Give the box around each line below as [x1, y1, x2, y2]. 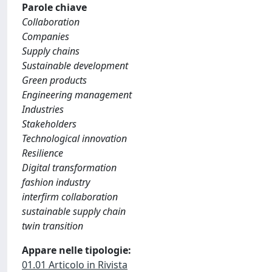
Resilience [22, 146, 63, 160]
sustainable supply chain [22, 205, 126, 218]
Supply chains [22, 44, 80, 58]
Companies [22, 30, 69, 43]
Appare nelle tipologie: [22, 243, 131, 257]
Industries [22, 103, 64, 116]
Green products [22, 73, 87, 87]
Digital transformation [22, 161, 117, 174]
